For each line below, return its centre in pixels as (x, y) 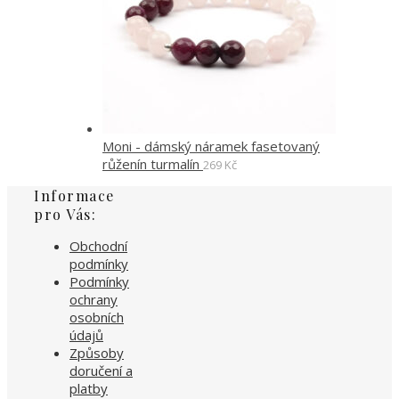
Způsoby (97, 353)
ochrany (94, 299)
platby (89, 388)
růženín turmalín (151, 164)
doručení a (101, 370)
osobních (97, 317)
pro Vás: (65, 214)
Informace (74, 195)
